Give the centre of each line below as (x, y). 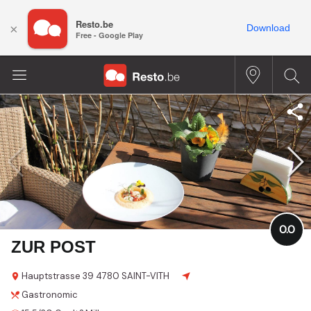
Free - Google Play (109, 35)
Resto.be (94, 24)
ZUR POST (53, 246)
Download (268, 28)
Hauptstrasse (51, 276)
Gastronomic (50, 294)
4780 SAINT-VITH (133, 276)
